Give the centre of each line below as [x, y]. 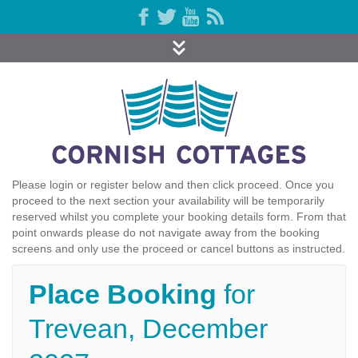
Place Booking [126, 294]
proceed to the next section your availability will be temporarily [168, 201]
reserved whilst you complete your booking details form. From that [179, 217]
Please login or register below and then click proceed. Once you [173, 185]
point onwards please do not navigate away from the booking [166, 233]
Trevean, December [148, 329]
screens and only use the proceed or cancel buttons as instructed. [179, 249]
